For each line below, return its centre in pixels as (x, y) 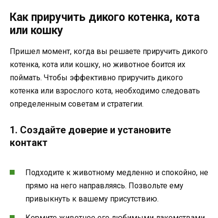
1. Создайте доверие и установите (90, 130)
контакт (29, 143)
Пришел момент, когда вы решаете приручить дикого (109, 51)
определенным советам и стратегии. (77, 104)
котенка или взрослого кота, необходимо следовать (105, 91)
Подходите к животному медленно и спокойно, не (117, 173)
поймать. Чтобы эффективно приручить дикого (96, 77)
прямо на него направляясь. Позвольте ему (104, 186)
